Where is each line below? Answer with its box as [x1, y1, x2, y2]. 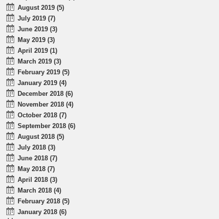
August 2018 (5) [18, 132, 65, 140]
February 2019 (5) [18, 68, 70, 76]
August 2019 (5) [18, 3, 65, 11]
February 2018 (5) [18, 197, 70, 205]
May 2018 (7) [18, 165, 55, 173]
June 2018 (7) [18, 154, 58, 162]
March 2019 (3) [18, 57, 62, 65]
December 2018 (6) [18, 89, 73, 97]
